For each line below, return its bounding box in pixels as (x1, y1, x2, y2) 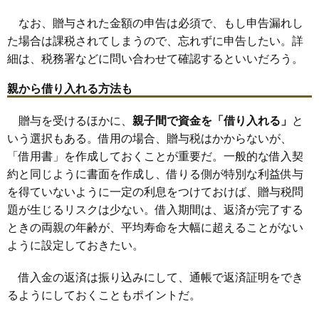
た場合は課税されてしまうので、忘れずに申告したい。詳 (7, 34, 303, 47)
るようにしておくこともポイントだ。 (7, 288, 201, 301)
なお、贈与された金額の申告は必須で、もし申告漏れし (7, 16, 303, 29)
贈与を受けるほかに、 (7, 114, 132, 127)
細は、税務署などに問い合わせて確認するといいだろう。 (7, 52, 303, 65)
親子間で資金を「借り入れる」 (132, 114, 292, 127)
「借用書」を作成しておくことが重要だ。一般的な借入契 (7, 150, 303, 162)
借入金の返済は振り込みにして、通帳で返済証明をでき (7, 271, 303, 283)
